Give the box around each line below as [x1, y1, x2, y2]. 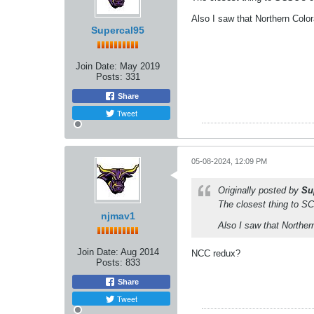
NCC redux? [191, 247, 240, 259]
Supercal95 [91, 24, 144, 36]
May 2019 [120, 60, 160, 71]
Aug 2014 [120, 246, 159, 257]
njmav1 [100, 210, 135, 221]
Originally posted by [218, 184, 301, 196]
